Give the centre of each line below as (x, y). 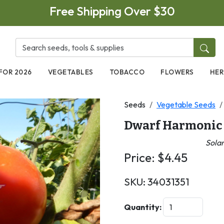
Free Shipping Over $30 (112, 11)
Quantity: (143, 207)
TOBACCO (127, 72)
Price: (141, 157)
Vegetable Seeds (186, 104)
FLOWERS (177, 72)
